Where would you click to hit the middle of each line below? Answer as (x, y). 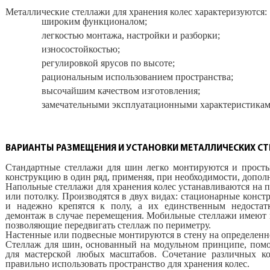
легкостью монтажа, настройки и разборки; (131, 35)
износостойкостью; (81, 49)
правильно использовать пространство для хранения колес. (129, 264)
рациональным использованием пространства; (137, 77)
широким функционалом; (94, 21)
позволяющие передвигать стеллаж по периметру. (108, 225)
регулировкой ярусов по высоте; (108, 63)
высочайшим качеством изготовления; (121, 91)
